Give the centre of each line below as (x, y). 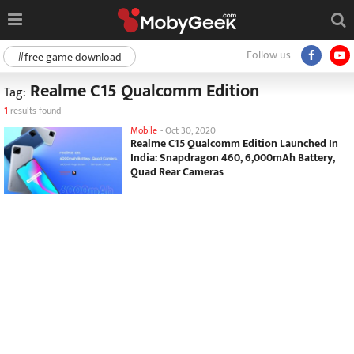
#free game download (70, 57)
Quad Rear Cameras (177, 172)
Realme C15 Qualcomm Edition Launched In (234, 143)
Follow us (269, 55)
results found (34, 111)
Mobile (144, 130)
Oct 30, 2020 (190, 130)
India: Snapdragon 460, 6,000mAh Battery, (233, 158)
